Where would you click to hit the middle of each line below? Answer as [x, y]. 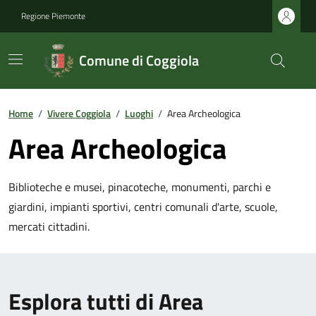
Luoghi [139, 113]
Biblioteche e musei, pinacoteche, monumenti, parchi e [140, 187]
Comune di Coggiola [139, 60]
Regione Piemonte [53, 16]
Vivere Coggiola [79, 113]
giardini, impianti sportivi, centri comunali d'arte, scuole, [143, 207]
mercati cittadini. [49, 226]
